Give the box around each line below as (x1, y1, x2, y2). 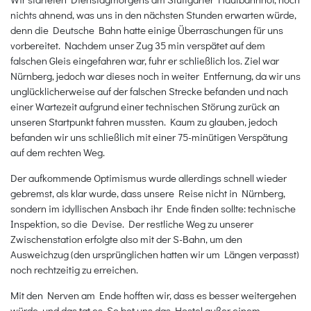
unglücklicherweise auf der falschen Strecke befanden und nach (10, 83, 288, 98)
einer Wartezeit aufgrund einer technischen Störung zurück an (10, 99, 280, 113)
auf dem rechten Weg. (10, 144, 105, 159)
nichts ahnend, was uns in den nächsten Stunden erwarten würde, (10, 7, 296, 22)
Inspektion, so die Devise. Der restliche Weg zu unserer (10, 216, 253, 230)
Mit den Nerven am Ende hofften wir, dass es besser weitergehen (10, 287, 296, 302)
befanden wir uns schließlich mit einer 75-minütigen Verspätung (10, 129, 287, 144)
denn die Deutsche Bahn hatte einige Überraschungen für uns (10, 22, 283, 37)
